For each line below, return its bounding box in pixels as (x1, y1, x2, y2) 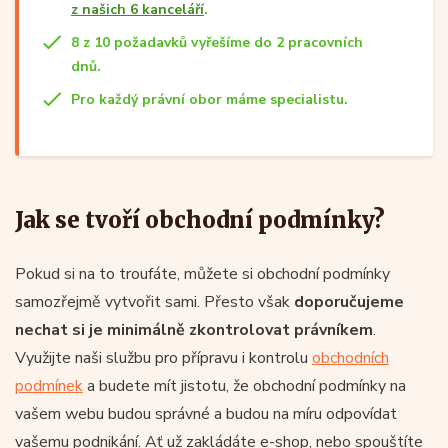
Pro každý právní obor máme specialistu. (71, 89, 348, 109)
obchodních (312, 346, 389, 369)
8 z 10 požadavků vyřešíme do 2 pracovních (71, 32, 363, 52)
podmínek (15, 374, 83, 397)
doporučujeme (294, 290, 404, 313)
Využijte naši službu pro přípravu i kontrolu (15, 346, 312, 369)
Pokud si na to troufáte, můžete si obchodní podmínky (15, 262, 390, 285)
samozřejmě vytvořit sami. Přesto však (15, 290, 294, 313)
